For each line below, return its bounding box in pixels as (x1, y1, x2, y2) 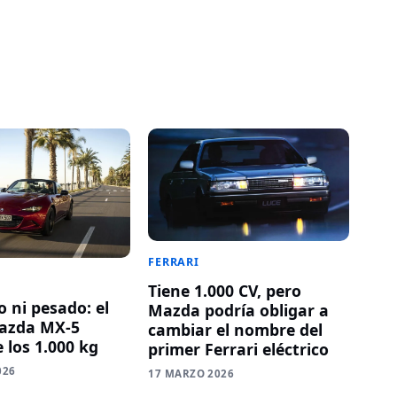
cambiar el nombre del (148, 319, 323, 341)
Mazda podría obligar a (148, 300, 330, 322)
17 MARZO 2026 (148, 367, 235, 381)
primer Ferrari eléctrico (148, 339, 330, 361)
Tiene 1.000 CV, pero (148, 280, 302, 302)
